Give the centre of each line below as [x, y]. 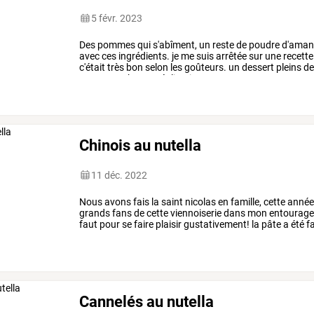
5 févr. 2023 [117, 18]
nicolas [200, 202]
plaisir [168, 224]
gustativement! [216, 224]
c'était [93, 67]
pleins [288, 67]
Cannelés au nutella [147, 302]
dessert [257, 67]
